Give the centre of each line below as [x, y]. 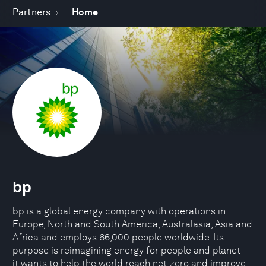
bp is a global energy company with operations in [119, 211]
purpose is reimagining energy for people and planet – [130, 250]
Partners [31, 12]
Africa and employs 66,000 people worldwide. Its [118, 237]
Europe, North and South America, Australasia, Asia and [132, 224]
